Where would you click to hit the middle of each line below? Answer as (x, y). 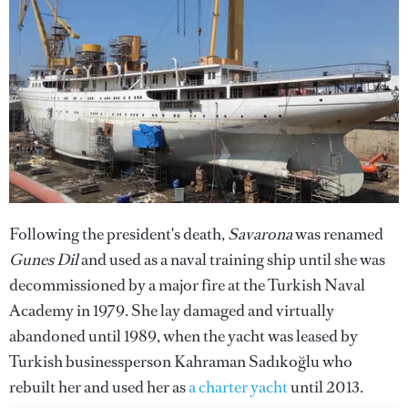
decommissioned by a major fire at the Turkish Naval (187, 285)
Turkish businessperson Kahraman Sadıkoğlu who (181, 361)
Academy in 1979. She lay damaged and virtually (172, 310)
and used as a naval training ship (189, 259)
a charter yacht (238, 387)
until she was (342, 259)
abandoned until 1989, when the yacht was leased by (184, 336)
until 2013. (326, 387)
